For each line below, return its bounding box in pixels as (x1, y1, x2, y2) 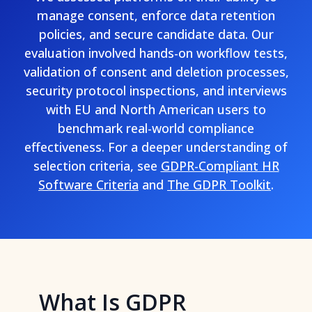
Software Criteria (38, 176, 139, 193)
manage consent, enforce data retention (37, 7, 275, 24)
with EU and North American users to (46, 101, 266, 118)
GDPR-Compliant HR (160, 157, 279, 174)
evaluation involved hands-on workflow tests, (24, 45, 288, 61)
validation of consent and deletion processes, (23, 63, 289, 80)
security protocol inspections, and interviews (25, 82, 287, 99)
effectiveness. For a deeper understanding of (24, 139, 288, 155)
